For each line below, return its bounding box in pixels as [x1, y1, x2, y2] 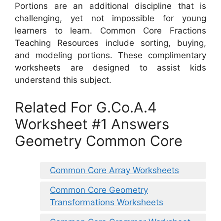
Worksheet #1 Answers [15, 115, 169, 133]
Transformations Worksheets [50, 197, 163, 208]
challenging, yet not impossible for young [15, 13, 206, 24]
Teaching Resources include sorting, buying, [15, 38, 206, 48]
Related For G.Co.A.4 [15, 98, 157, 116]
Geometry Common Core [15, 132, 183, 149]
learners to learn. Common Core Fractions [15, 26, 206, 36]
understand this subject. [15, 75, 111, 85]
